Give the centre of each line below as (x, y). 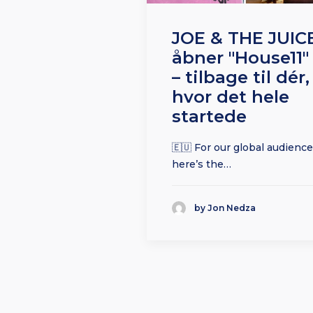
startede (209, 117)
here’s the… (202, 165)
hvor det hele (231, 97)
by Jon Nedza (225, 208)
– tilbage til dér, (241, 78)
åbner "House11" (240, 58)
